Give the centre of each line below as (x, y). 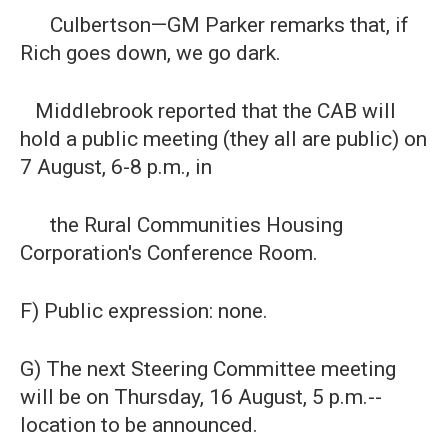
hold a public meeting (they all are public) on (223, 139)
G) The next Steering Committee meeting (208, 369)
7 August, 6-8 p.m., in (121, 167)
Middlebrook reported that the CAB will (208, 111)
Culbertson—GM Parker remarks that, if (214, 25)
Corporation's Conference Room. (169, 253)
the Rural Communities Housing (181, 225)
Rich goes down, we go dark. (150, 53)
